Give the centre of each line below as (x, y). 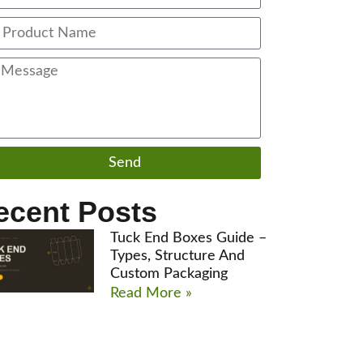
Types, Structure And (178, 256)
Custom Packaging (169, 273)
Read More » (152, 293)
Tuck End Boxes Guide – (189, 238)
